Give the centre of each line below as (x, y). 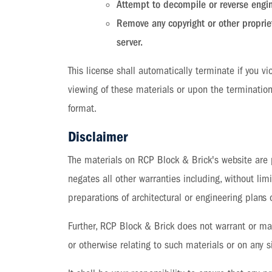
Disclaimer (98, 137)
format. (83, 108)
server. (130, 42)
